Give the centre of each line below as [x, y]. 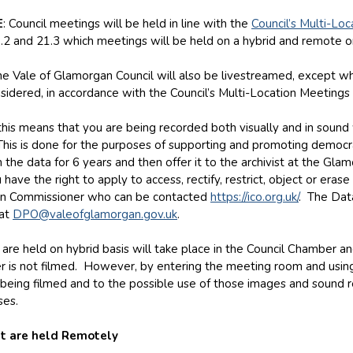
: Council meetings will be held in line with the [127, 24]
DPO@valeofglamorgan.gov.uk [95, 214]
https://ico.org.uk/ [255, 197]
